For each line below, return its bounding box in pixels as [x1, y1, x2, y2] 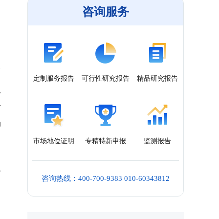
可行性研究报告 [82, 74, 130, 82]
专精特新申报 [85, 136, 126, 145]
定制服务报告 [33, 74, 74, 82]
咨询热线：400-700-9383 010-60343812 [42, 175, 170, 182]
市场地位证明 [33, 136, 74, 145]
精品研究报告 [137, 74, 178, 82]
